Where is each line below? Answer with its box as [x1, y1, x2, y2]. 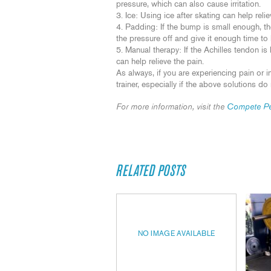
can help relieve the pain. [116, 57, 204, 66]
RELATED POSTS [116, 163, 186, 179]
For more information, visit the [116, 103, 227, 111]
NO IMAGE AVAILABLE [138, 230, 215, 237]
